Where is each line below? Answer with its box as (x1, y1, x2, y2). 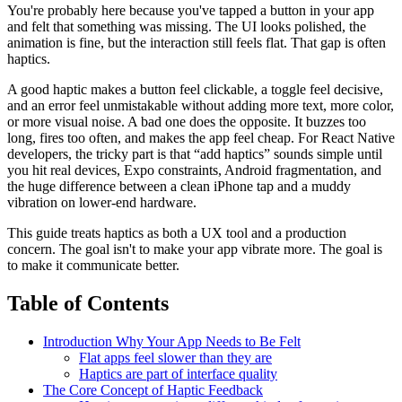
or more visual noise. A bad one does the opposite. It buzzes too (7, 113, 366, 129)
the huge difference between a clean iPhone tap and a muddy (7, 178, 351, 194)
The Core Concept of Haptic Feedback (43, 381, 263, 398)
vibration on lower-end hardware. (7, 194, 197, 210)
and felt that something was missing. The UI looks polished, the (7, 18, 366, 34)
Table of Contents (7, 291, 169, 315)
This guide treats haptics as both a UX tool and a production (7, 224, 346, 240)
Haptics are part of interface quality (79, 365, 277, 381)
